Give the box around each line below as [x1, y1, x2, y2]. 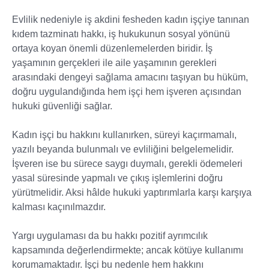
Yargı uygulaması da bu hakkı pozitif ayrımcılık [12, 231, 208, 241]
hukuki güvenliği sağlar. [12, 101, 112, 111]
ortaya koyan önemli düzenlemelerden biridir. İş [12, 43, 213, 53]
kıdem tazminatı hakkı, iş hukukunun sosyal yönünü [12, 29, 230, 39]
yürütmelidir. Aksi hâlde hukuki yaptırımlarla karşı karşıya [12, 187, 252, 198]
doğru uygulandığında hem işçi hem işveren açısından [12, 86, 241, 97]
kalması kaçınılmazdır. [12, 202, 106, 212]
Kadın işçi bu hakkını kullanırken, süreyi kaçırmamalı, [12, 130, 237, 140]
